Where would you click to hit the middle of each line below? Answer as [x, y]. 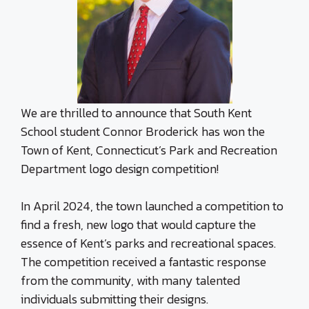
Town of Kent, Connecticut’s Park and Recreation [149, 150]
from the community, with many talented [130, 280]
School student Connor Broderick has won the [143, 131]
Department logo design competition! [120, 169]
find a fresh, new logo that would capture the [138, 225]
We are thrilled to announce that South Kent [136, 113]
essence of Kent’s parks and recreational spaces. [148, 243]
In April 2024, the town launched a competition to [152, 206]
